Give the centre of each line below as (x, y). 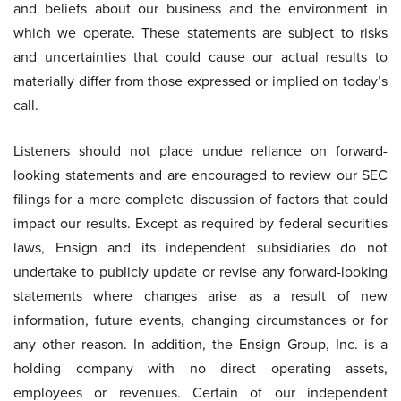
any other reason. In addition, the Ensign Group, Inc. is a (200, 344)
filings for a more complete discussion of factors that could (200, 199)
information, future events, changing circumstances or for (200, 320)
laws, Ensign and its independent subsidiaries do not (200, 247)
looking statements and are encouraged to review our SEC (200, 175)
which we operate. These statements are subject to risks (200, 33)
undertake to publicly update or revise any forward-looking (200, 272)
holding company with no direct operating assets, (200, 368)
